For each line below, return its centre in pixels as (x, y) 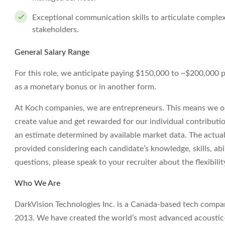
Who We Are (37, 183)
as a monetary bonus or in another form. (85, 87)
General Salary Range (52, 52)
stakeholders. (55, 30)
